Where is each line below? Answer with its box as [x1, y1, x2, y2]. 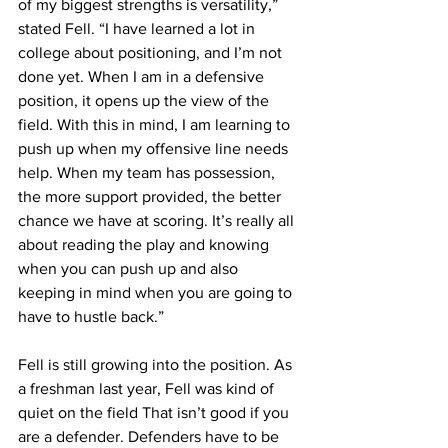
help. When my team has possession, [18, 163, 279, 181]
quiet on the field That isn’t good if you [18, 403, 293, 421]
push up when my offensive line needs [18, 139, 292, 157]
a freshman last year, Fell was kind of [18, 379, 278, 397]
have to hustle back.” [18, 307, 164, 325]
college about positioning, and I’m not [18, 43, 286, 61]
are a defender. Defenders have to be [18, 427, 283, 445]
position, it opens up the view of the [18, 91, 273, 109]
